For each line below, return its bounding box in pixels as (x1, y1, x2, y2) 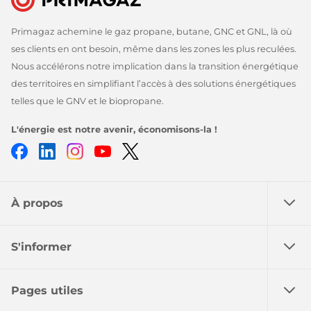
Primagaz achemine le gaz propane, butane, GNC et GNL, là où (11, 26, 292, 37)
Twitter (139, 143, 178, 157)
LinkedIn (56, 143, 105, 157)
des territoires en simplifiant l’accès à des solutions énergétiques (11, 78, 296, 89)
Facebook (28, 143, 83, 157)
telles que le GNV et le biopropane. (11, 95, 164, 106)
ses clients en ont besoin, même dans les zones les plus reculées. (11, 43, 296, 54)
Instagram (83, 143, 140, 157)
